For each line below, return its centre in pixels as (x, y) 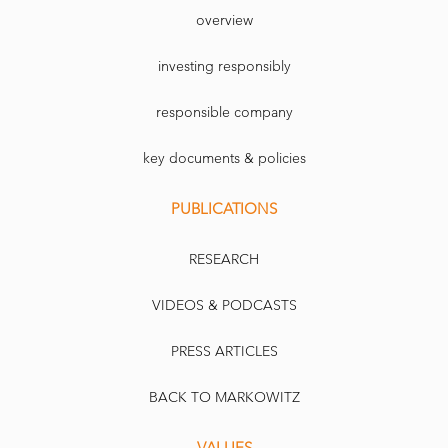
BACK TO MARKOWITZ (224, 397)
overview (224, 20)
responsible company (224, 112)
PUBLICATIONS (224, 209)
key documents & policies (224, 158)
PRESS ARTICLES (224, 351)
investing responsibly (224, 66)
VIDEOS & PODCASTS (224, 305)
